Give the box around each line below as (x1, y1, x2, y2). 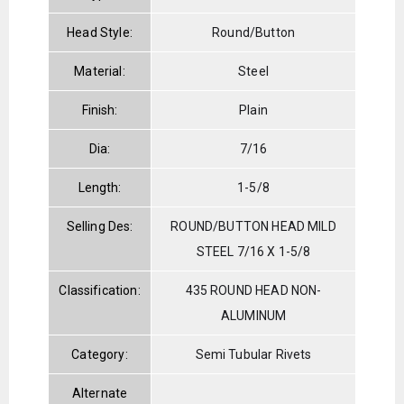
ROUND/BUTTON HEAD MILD (170, 218, 336, 234)
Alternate (71, 385, 128, 400)
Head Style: (67, 24, 133, 40)
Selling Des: (66, 218, 133, 234)
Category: (71, 346, 128, 362)
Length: (78, 179, 122, 195)
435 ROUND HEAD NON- (185, 282, 322, 298)
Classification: (59, 282, 141, 298)
